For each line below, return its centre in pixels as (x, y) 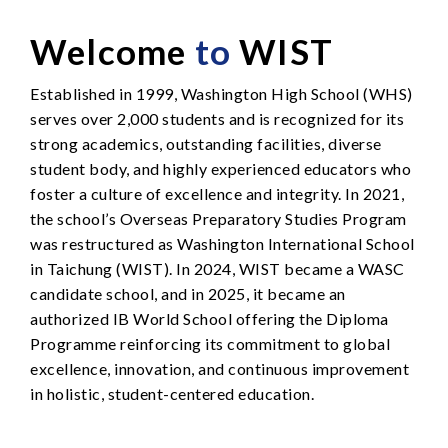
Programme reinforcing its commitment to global (210, 343)
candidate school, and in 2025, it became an (188, 293)
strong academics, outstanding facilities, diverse (206, 143)
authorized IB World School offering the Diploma (209, 318)
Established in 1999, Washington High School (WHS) (221, 93)
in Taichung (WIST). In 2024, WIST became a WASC (217, 268)
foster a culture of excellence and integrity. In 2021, (217, 193)
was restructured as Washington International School (222, 243)
